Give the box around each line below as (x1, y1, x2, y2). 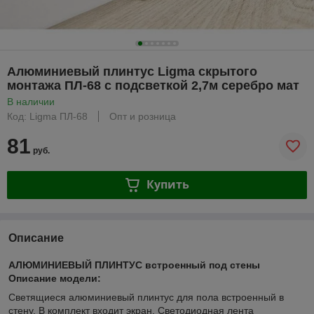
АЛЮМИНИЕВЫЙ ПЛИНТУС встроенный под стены (8, 259, 260, 271)
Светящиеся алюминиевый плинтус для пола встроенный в (8, 291, 284, 303)
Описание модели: (8, 272, 101, 284)
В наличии (7, 95, 55, 107)
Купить (146, 177, 189, 193)
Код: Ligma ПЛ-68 (7, 110, 88, 122)
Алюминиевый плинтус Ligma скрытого (7, 64, 257, 78)
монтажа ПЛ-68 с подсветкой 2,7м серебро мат (7, 78, 299, 93)
